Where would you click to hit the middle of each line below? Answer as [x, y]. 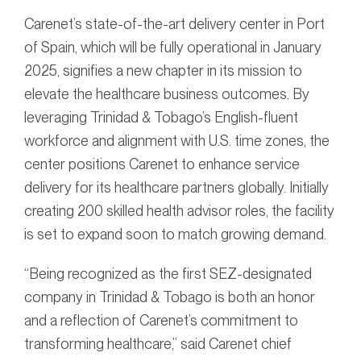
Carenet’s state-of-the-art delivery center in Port [174, 24]
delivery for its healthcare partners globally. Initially [176, 188]
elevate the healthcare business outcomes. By [167, 94]
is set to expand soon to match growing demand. [177, 234]
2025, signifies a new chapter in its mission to [163, 71]
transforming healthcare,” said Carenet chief [158, 344]
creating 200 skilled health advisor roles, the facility [179, 211]
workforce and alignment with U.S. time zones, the [177, 141]
